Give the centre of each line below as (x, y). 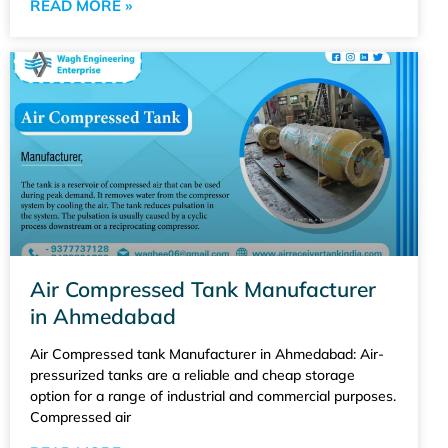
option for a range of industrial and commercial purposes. (213, 395)
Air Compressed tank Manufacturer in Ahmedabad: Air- (207, 353)
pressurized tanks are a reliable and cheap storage (192, 374)
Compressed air (80, 416)
